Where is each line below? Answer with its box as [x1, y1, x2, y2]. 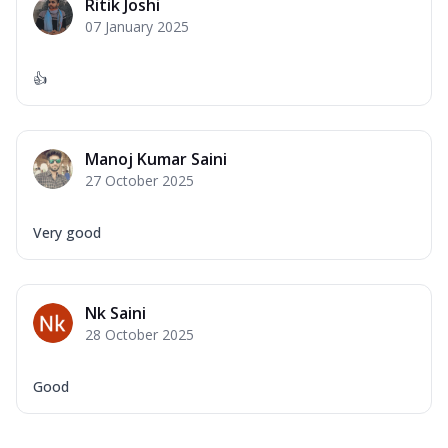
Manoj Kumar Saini [85, 147, 227, 170]
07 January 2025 [85, 16, 189, 36]
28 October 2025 [85, 324, 194, 344]
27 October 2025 [85, 170, 194, 190]
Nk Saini [85, 301, 146, 324]
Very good [33, 222, 101, 242]
